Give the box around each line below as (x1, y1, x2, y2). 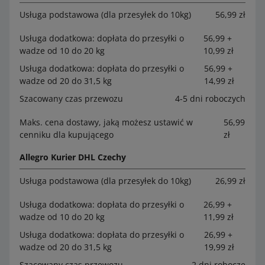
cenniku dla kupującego (20, 128, 114, 140)
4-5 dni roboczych (175, 92, 245, 104)
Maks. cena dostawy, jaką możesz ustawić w (20, 116, 193, 128)
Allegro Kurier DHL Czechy (20, 151, 126, 163)
